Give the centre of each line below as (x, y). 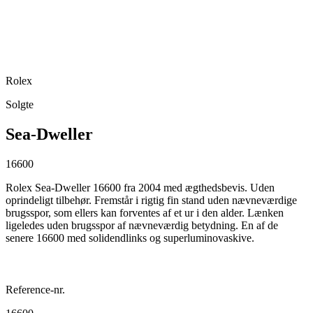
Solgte (20, 104)
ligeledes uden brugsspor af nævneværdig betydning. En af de (142, 225)
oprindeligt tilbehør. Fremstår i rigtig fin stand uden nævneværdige (151, 200)
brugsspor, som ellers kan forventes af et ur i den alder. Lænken (145, 212)
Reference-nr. (35, 289)
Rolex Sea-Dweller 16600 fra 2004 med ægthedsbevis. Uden (140, 187)
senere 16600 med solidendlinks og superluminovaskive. (130, 238)
